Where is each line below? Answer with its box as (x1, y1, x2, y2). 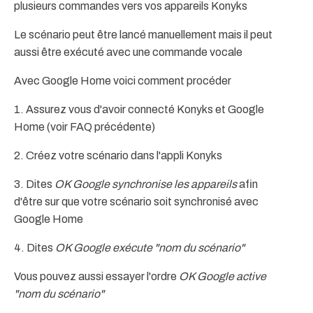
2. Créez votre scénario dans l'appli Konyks (14, 150, 222, 161)
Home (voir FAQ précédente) (14, 121, 155, 133)
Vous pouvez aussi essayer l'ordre (14, 270, 179, 282)
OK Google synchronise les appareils (54, 178, 237, 190)
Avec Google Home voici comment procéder (14, 75, 231, 87)
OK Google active (179, 270, 266, 282)
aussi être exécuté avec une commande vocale (14, 46, 242, 58)
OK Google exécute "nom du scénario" (55, 242, 245, 254)
